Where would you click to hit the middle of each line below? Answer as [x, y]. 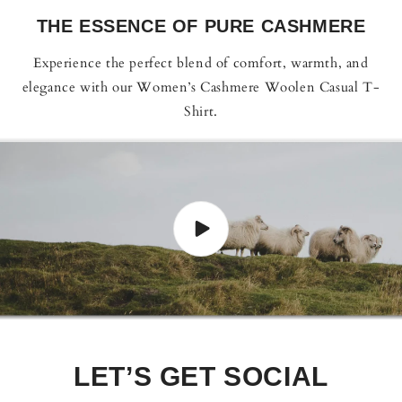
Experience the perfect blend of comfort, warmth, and [201, 63]
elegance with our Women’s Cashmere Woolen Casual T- [201, 87]
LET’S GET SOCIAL [201, 377]
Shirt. [201, 112]
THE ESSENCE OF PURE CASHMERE [201, 26]
